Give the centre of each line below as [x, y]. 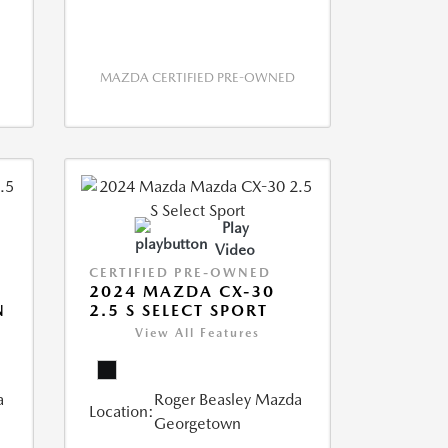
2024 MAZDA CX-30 [181, 291]
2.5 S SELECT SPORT [178, 310]
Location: [121, 411]
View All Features [197, 333]
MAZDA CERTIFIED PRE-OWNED [197, 77]
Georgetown [197, 423]
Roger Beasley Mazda [227, 399]
